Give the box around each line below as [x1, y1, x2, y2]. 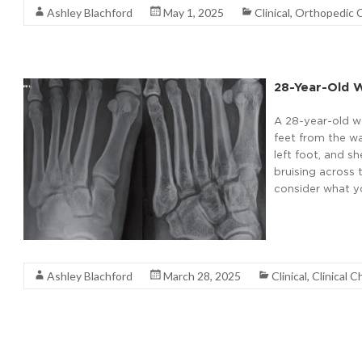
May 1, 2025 [163, 6, 224, 19]
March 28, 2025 [163, 269, 241, 284]
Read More [274, 212, 331, 223]
